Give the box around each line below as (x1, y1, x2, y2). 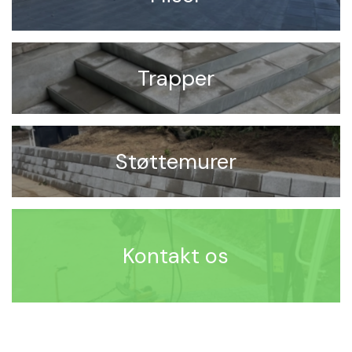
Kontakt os (123, 241, 229, 269)
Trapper (137, 64, 214, 92)
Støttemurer (115, 147, 236, 175)
